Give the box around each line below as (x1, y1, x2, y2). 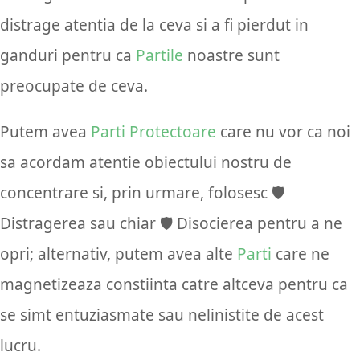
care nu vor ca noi (216, 121, 350, 143)
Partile (136, 45, 183, 67)
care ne (272, 243, 329, 265)
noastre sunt (183, 45, 280, 67)
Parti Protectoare (91, 121, 216, 143)
